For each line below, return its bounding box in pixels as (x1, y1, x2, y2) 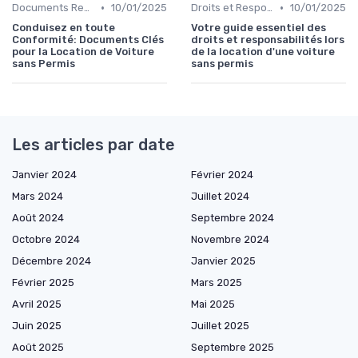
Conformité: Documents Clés (12, 34, 164, 46)
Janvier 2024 (12, 169, 77, 181)
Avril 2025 (12, 298, 62, 311)
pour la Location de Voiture (12, 46, 154, 58)
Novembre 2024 (191, 233, 269, 246)
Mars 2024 (12, 190, 63, 203)
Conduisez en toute (12, 22, 115, 34)
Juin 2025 (12, 320, 62, 332)
